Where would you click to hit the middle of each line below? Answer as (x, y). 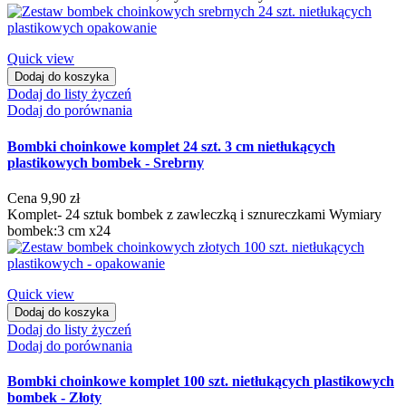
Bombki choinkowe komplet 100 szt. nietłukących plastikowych (201, 382)
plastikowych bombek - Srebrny (106, 162)
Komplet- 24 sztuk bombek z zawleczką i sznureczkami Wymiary (194, 214)
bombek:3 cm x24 (59, 230)
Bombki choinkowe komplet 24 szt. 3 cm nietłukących (171, 146)
